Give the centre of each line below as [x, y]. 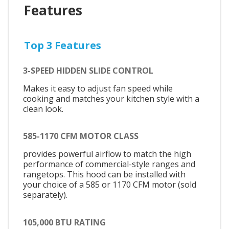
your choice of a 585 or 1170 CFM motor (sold [110, 185]
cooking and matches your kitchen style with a [111, 98]
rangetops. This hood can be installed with [104, 175]
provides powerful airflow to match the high [107, 154]
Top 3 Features [63, 45]
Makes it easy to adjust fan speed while [98, 88]
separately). [45, 195]
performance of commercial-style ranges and [109, 164]
